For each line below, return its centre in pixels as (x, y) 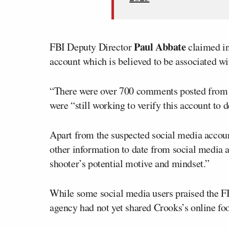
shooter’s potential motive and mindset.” (130, 164)
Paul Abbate (160, 47)
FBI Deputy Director (92, 47)
